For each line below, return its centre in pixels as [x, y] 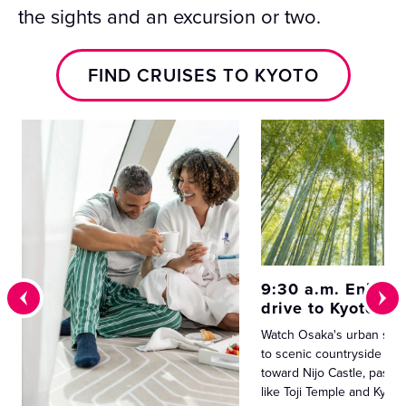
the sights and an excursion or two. [169, 16]
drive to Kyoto [318, 309]
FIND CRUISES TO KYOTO [203, 75]
